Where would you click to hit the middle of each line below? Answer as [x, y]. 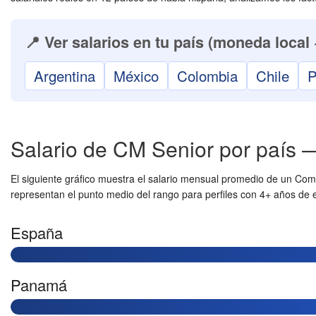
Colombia [207, 75]
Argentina [65, 75]
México [136, 75]
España [37, 232]
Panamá [39, 285]
